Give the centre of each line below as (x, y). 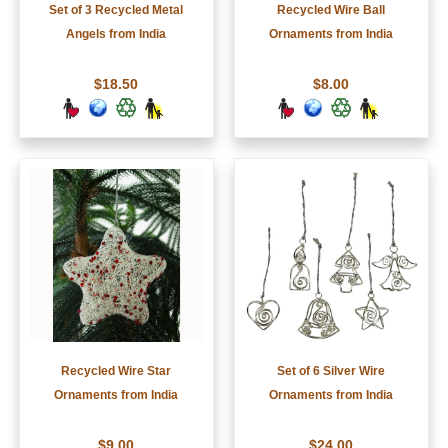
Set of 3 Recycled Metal (116, 10)
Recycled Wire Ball (331, 10)
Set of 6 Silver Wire (331, 371)
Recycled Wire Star (116, 371)
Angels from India (116, 34)
